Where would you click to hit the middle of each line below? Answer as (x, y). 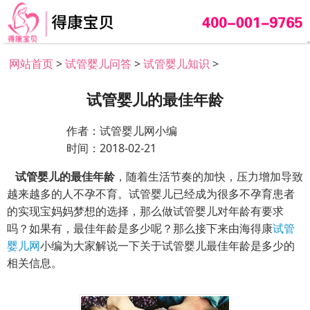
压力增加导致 (270, 176)
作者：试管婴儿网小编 (121, 130)
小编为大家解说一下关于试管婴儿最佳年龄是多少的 (167, 245)
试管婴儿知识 (177, 64)
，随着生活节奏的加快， (176, 176)
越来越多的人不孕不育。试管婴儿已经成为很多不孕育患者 (151, 193)
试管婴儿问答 (99, 64)
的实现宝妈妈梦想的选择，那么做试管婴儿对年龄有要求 (145, 211)
